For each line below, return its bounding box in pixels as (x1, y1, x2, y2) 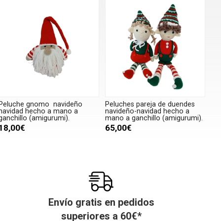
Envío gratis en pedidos (48, 196, 154, 209)
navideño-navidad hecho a (105, 107, 189, 116)
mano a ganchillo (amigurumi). (105, 114, 203, 123)
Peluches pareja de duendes (105, 100, 195, 109)
